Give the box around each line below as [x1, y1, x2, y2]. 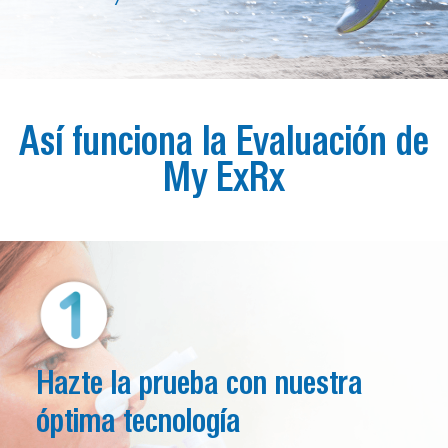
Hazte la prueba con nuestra [36, 363, 362, 404]
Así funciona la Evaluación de [19, 118, 429, 167]
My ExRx [163, 154, 285, 203]
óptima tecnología [36, 401, 240, 442]
